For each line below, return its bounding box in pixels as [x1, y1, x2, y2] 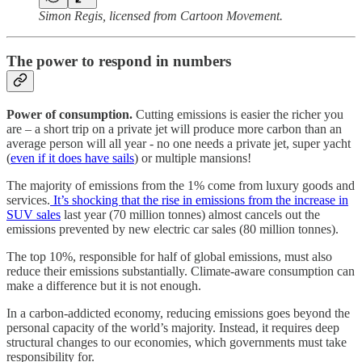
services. [6, 192, 50, 207]
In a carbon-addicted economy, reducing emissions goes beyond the [6, 305, 350, 320]
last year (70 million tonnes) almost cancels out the [61, 207, 320, 221]
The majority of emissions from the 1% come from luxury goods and [6, 178, 355, 192]
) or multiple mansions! [134, 150, 251, 165]
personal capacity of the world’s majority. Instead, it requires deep [6, 320, 339, 335]
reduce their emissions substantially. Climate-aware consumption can [6, 263, 355, 278]
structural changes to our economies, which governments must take [6, 335, 347, 349]
